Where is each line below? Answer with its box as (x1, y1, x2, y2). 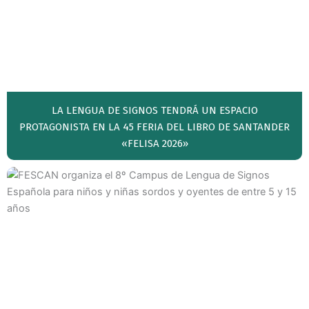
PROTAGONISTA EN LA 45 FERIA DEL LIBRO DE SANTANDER (19, 121, 290, 134)
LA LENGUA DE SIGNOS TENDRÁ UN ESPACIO (51, 104, 258, 117)
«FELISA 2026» (121, 137, 188, 150)
